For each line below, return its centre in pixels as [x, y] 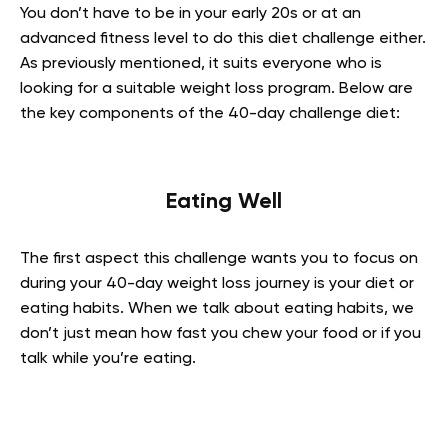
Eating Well [224, 202]
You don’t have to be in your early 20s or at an [190, 14]
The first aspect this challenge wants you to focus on [219, 259]
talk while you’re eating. [108, 359]
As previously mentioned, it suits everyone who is [201, 64]
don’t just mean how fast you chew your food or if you [220, 334]
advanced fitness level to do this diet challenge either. [223, 39]
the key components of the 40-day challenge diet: [210, 114]
